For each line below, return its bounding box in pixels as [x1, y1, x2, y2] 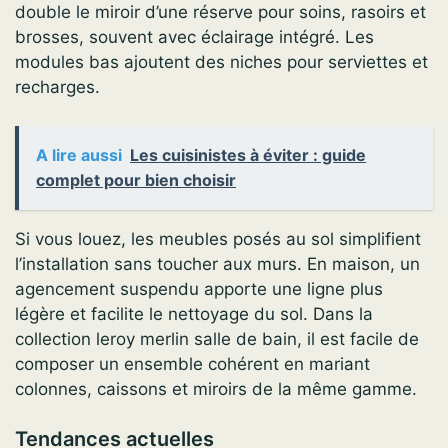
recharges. [15, 77, 100, 98]
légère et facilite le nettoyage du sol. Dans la [15, 303, 373, 324]
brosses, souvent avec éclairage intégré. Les [15, 27, 374, 48]
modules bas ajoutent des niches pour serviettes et [15, 52, 428, 73]
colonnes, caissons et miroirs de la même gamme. [15, 378, 417, 399]
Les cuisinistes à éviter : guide [130, 144, 366, 165]
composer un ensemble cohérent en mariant [15, 353, 370, 374]
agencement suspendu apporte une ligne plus [15, 278, 383, 299]
